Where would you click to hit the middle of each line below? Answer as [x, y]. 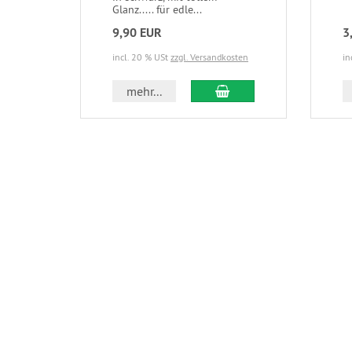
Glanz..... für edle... [157, 9]
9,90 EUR [137, 32]
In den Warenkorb [277, 90]
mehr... [145, 91]
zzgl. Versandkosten [209, 57]
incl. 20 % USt [141, 57]
